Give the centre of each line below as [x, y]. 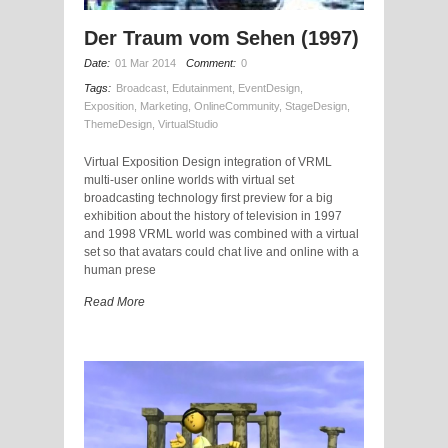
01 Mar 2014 [145, 63]
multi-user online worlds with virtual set [189, 180]
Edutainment [202, 88]
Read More [114, 302]
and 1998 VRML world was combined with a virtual [221, 234]
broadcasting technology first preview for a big [208, 198]
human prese [120, 270]
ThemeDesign [118, 124]
